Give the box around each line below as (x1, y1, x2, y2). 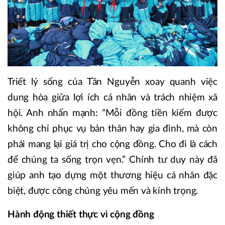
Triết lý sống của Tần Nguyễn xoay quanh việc (8, 77, 217, 87)
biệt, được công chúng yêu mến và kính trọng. (8, 186, 198, 196)
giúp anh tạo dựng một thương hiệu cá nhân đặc (8, 170, 217, 180)
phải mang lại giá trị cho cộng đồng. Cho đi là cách (8, 139, 217, 149)
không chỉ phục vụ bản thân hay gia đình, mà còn (8, 124, 217, 134)
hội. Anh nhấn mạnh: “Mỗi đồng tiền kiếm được (8, 108, 217, 118)
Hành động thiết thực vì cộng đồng (8, 209, 154, 219)
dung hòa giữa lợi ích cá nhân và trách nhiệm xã (8, 92, 217, 102)
